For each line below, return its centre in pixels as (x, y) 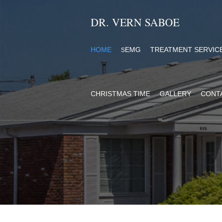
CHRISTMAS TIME (120, 94)
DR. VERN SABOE (135, 22)
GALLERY (175, 94)
